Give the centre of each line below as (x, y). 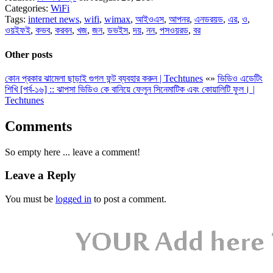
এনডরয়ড (209, 19)
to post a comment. (129, 199)
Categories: (28, 9)
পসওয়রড (174, 30)
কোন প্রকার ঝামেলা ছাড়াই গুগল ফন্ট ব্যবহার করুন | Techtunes (104, 78)
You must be (30, 199)
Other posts (29, 54)
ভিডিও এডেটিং (240, 78)
